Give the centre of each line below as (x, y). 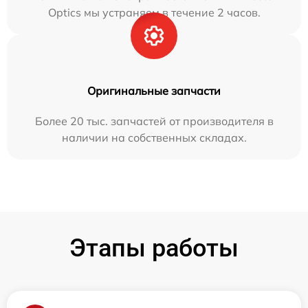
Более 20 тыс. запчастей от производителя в (154, 121)
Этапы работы (154, 248)
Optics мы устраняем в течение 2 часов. (154, 12)
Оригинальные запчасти (154, 90)
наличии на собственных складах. (154, 137)
